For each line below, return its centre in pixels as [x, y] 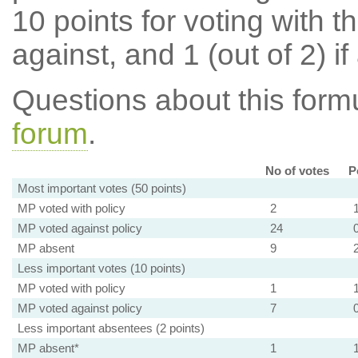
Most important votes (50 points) [101, 188]
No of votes [297, 171]
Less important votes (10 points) [101, 268]
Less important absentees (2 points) [111, 328]
